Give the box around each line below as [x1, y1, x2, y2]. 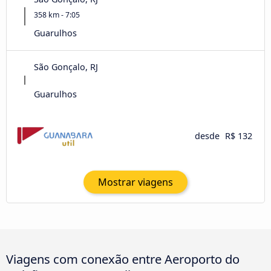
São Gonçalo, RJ [34, 60, 98, 73]
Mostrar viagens [98, 175, 173, 189]
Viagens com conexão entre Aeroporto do [6, 250, 240, 268]
